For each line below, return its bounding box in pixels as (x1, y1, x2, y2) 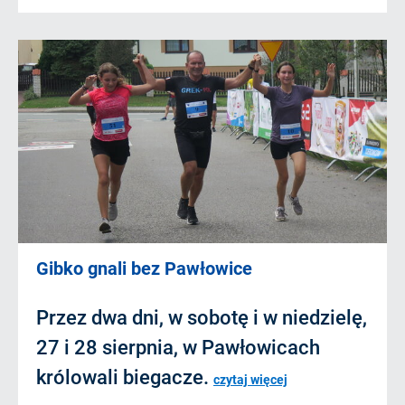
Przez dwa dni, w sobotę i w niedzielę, (36, 306, 367, 329)
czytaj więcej (213, 372, 287, 387)
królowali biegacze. (36, 366, 213, 389)
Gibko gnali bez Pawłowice (36, 258, 252, 279)
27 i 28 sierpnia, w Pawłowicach (36, 336, 320, 359)
